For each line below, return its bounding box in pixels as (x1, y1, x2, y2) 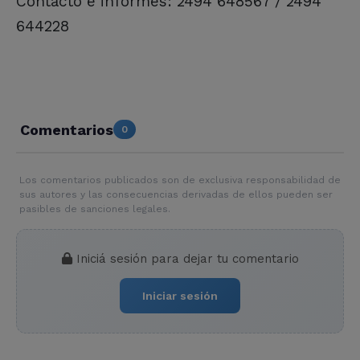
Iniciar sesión (142, 289, 218, 303)
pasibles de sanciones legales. (19, 203, 170, 215)
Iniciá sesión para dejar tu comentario (72, 252, 299, 267)
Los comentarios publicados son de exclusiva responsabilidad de (19, 174, 341, 186)
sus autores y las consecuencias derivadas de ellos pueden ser (19, 189, 333, 201)
